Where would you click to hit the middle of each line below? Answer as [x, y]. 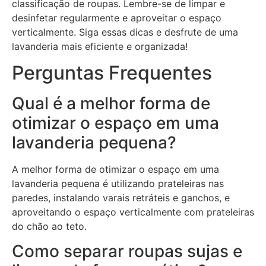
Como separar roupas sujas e [127, 251]
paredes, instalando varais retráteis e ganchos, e [121, 198]
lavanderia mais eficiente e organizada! [100, 46]
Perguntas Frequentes [112, 73]
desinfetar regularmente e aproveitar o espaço [117, 18]
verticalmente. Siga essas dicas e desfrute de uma [125, 32]
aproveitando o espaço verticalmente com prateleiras [133, 212]
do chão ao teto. [49, 227]
